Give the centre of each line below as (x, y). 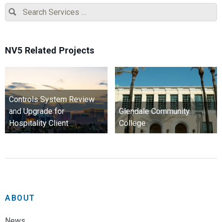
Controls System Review (52, 99)
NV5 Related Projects (50, 50)
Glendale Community (154, 111)
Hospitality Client (39, 123)
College (132, 123)
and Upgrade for (37, 111)
